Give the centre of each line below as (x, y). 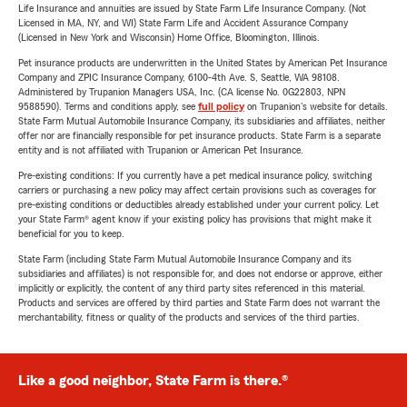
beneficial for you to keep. (71, 233)
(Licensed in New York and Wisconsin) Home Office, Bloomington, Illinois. (169, 37)
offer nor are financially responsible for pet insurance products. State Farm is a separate (199, 135)
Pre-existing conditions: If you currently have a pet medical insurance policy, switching (195, 175)
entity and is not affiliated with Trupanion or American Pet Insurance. (161, 150)
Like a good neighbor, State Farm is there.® (153, 381)
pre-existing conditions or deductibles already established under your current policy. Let (199, 204)
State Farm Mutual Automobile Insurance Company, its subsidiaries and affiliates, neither (202, 121)
